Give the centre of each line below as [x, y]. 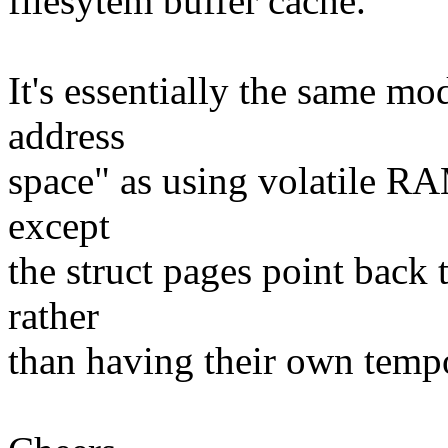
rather [53, 316]
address [66, 136]
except [59, 226]
